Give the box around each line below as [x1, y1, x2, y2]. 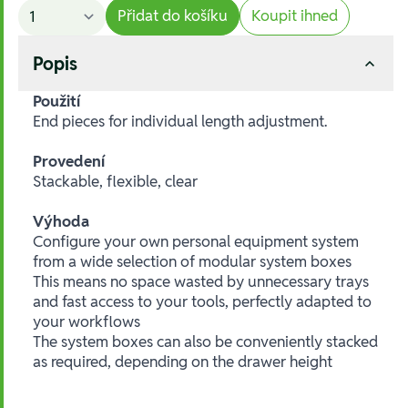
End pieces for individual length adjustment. [33, 111, 327, 132]
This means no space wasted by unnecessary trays [33, 271, 369, 292]
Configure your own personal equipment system [33, 231, 359, 252]
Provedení [33, 151, 106, 172]
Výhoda [33, 211, 89, 232]
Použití [33, 91, 81, 112]
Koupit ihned [251, 5, 338, 26]
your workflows [33, 311, 140, 332]
